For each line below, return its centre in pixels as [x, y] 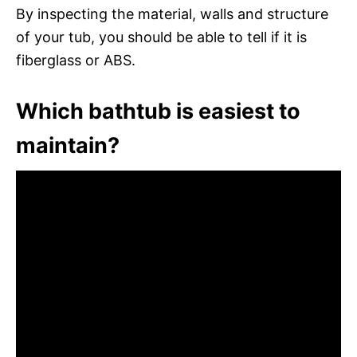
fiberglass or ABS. [76, 60]
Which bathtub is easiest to [158, 111]
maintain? [68, 145]
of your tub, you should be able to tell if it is [161, 37]
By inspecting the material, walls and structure [172, 14]
